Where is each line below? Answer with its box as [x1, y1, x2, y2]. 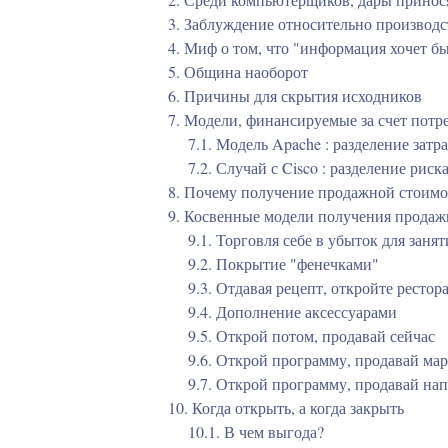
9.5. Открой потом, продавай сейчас [184, 325, 435, 346]
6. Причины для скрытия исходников [164, 85, 422, 106]
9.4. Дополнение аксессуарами [184, 301, 397, 322]
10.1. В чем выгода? [184, 421, 324, 442]
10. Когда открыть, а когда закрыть [164, 397, 404, 418]
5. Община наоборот [164, 61, 308, 82]
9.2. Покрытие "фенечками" [184, 253, 379, 274]
